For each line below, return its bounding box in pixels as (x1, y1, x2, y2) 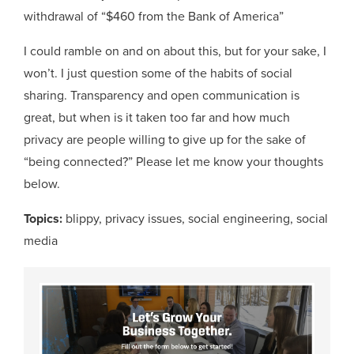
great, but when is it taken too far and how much (24, 109, 291, 126)
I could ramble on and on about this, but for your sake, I (24, 43, 327, 59)
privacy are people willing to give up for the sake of (24, 131, 307, 148)
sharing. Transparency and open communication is (24, 87, 300, 104)
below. (24, 175, 61, 192)
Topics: (24, 210, 66, 227)
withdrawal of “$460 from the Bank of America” (24, 8, 284, 24)
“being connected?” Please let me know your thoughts (24, 153, 324, 170)
